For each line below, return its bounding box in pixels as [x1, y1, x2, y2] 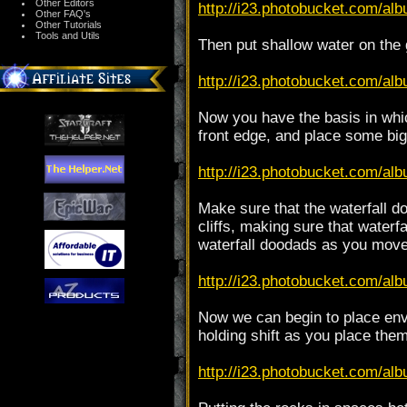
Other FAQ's [35, 8, 91, 19]
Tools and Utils [35, 30, 100, 41]
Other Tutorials [35, 19, 102, 30]
